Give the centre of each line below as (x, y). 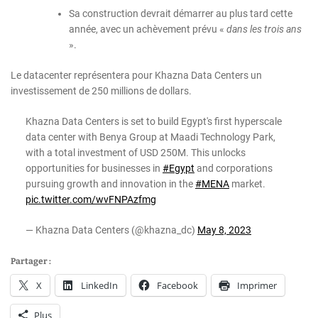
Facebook (177, 285)
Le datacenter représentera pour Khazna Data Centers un (136, 75)
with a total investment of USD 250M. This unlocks (136, 152)
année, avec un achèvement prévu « (148, 29)
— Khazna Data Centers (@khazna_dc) (111, 230)
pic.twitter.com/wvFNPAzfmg (91, 199)
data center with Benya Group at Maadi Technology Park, (150, 137)
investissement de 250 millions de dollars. (101, 91)
